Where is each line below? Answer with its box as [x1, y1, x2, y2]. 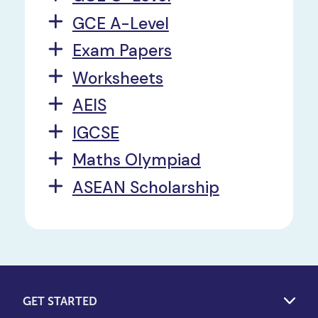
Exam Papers [72, 40, 172, 62]
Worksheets [72, 67, 163, 89]
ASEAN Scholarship [72, 176, 219, 198]
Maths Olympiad [72, 149, 201, 171]
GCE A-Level [72, 12, 169, 34]
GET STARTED [23, 295, 97, 307]
